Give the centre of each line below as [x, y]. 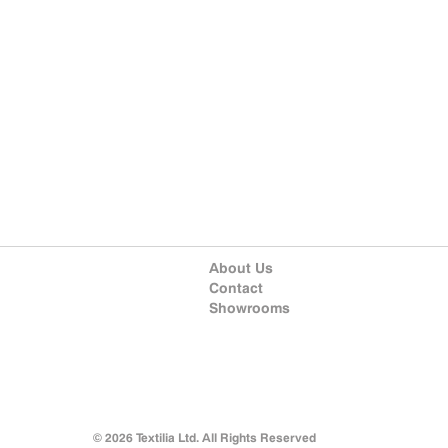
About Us [241, 268]
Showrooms [249, 308]
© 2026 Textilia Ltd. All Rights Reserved [204, 438]
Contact [236, 288]
